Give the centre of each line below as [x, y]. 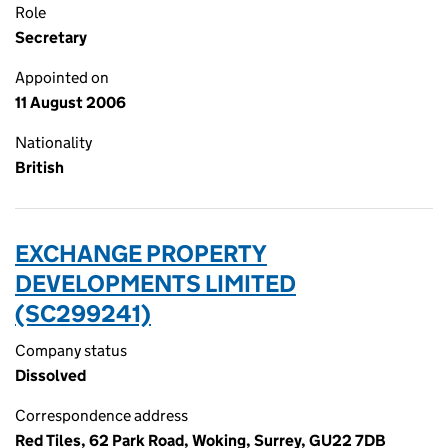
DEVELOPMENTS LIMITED [155, 283]
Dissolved [50, 375]
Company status [71, 350]
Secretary [51, 37]
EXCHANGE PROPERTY [141, 253]
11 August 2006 [70, 102]
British [39, 167]
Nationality [53, 142]
